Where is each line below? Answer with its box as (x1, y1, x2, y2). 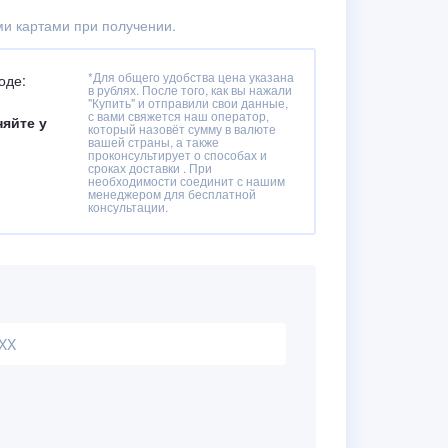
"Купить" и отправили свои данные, (88, 94, 288, 111)
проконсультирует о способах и (88, 146, 267, 163)
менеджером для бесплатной (88, 185, 256, 202)
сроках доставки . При (88, 159, 212, 176)
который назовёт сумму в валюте (88, 120, 276, 137)
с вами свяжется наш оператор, (88, 107, 269, 124)
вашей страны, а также (88, 133, 219, 150)
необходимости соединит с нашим (88, 172, 285, 189)
